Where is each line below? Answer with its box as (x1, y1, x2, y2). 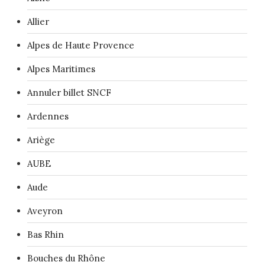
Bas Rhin (27, 228, 64, 240)
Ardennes (27, 110, 69, 122)
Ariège (27, 134, 55, 146)
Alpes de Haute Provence (27, 39, 134, 51)
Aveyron (27, 205, 63, 216)
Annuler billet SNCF (27, 86, 111, 98)
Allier (27, 15, 49, 27)
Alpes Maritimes (27, 63, 95, 75)
